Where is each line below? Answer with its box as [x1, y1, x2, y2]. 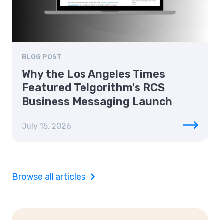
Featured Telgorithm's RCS [22, 81, 165, 95]
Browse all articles [12, 171, 85, 183]
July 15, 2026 [22, 121, 71, 131]
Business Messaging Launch [22, 95, 172, 109]
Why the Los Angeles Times [22, 67, 165, 81]
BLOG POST [22, 53, 62, 62]
